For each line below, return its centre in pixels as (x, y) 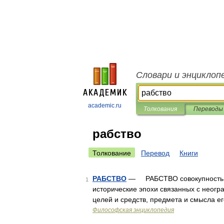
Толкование (112, 153)
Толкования (160, 109)
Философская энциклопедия (133, 210)
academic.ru (105, 105)
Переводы (208, 109)
